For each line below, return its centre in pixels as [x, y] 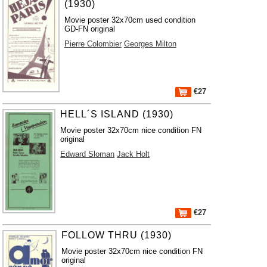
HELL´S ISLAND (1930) [117, 114]
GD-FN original [89, 29]
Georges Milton [150, 44]
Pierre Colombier [93, 44]
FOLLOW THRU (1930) [117, 235]
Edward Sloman [88, 154]
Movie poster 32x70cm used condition [130, 20]
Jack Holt [133, 154]
